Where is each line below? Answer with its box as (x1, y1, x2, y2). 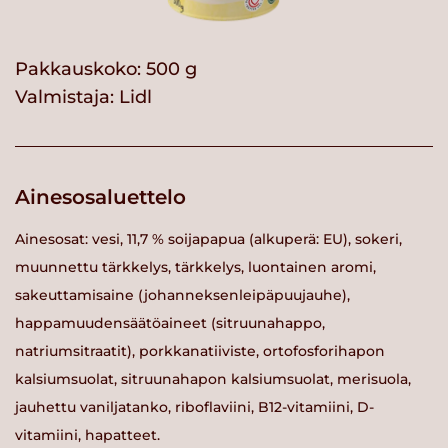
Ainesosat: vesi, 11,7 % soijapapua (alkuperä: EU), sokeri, (15, 230, 402, 249)
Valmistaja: (15, 85, 119, 108)
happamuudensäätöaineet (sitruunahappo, (15, 314, 325, 333)
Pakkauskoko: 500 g (15, 57, 197, 80)
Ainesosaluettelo (15, 184, 186, 209)
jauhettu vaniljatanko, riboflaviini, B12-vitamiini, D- (15, 398, 374, 417)
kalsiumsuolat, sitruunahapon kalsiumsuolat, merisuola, (15, 370, 411, 389)
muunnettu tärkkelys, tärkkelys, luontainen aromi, (15, 258, 376, 277)
